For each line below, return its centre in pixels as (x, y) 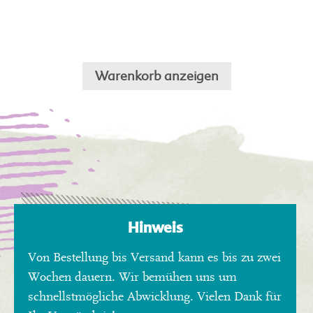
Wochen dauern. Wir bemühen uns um (132, 277)
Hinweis (155, 227)
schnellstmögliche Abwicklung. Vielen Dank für (155, 297)
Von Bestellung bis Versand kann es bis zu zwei (154, 257)
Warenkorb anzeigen (156, 76)
